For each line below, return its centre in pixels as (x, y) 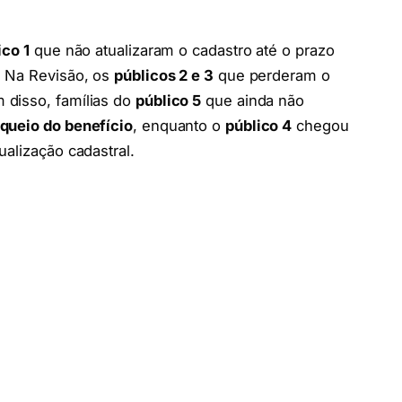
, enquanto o (179, 126)
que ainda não (253, 101)
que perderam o (271, 76)
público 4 (258, 126)
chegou (320, 126)
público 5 (168, 101)
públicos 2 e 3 (164, 76)
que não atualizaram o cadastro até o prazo (182, 51)
